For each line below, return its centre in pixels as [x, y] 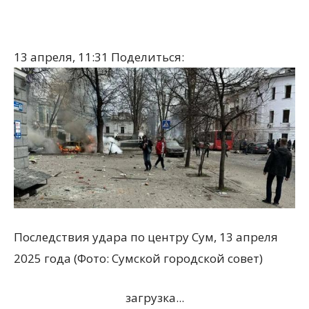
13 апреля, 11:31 [62, 57]
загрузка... [154, 298]
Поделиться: [148, 57]
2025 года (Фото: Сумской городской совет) [138, 258]
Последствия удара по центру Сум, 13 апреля [146, 237]
